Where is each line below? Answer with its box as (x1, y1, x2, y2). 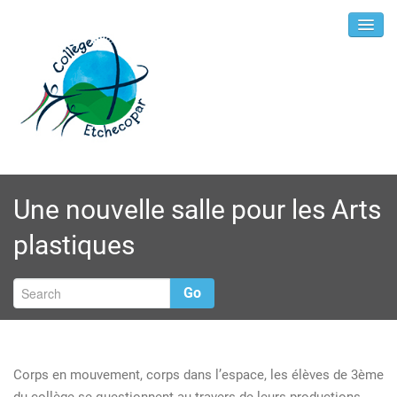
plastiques (13, 230, 135, 261)
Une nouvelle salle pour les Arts (13, 194, 381, 225)
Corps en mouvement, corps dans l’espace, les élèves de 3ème (13, 367, 384, 383)
